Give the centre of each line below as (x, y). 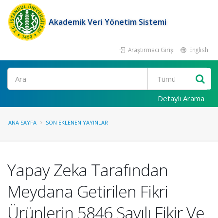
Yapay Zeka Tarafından (88, 170)
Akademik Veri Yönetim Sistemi (108, 22)
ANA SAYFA (22, 122)
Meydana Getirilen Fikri (88, 191)
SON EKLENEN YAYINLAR (77, 122)
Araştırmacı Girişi (151, 50)
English (198, 50)
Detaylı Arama (181, 98)
